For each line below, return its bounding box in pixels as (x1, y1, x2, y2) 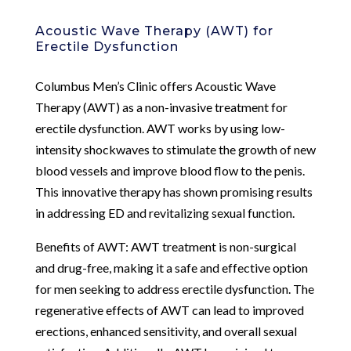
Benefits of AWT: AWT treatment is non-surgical (34, 238, 296, 254)
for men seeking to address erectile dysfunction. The (34, 280, 314, 296)
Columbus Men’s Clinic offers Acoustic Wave (34, 78, 276, 93)
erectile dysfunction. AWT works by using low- (34, 120, 285, 136)
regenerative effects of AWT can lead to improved (34, 302, 304, 317)
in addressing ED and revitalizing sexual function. (34, 204, 295, 220)
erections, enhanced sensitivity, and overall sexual (34, 323, 297, 338)
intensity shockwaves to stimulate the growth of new (34, 141, 316, 157)
